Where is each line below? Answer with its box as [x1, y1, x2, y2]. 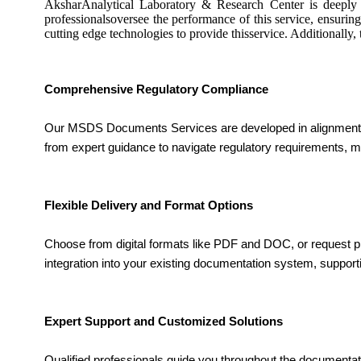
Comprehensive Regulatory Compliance [44, 81, 268, 96]
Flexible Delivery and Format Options [44, 197, 253, 212]
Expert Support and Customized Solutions [44, 313, 283, 328]
